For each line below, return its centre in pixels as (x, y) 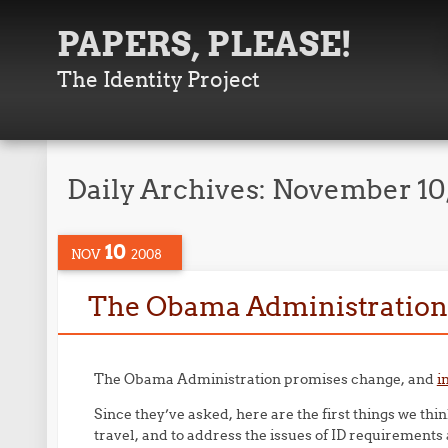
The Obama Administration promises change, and (265, 379)
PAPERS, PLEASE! (205, 44)
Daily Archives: (170, 189)
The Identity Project (159, 79)
